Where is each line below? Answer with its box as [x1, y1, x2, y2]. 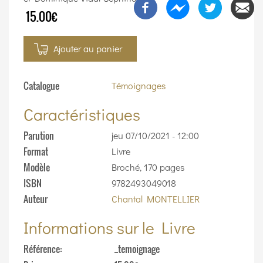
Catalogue [23, 78, 59, 93]
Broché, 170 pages [112, 160, 184, 173]
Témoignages [112, 79, 166, 92]
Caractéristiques [23, 103, 140, 124]
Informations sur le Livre [23, 216, 195, 238]
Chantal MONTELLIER [112, 192, 200, 205]
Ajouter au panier [53, 42, 122, 55]
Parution [23, 128, 54, 143]
